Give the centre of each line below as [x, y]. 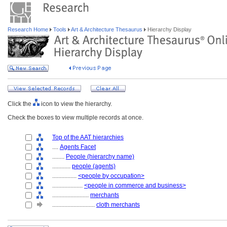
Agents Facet [78, 147]
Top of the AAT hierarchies [88, 137]
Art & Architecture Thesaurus [107, 29]
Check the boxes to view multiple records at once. [75, 118]
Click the [20, 104]
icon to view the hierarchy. [76, 104]
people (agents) [94, 166]
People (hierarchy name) [100, 157]
